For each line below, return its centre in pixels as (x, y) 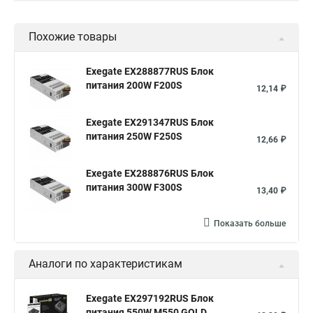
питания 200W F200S (134, 85)
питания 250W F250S (134, 136)
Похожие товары (73, 37)
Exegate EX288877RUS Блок (150, 71)
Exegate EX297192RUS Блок (150, 298)
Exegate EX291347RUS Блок (150, 122)
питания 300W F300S (134, 187)
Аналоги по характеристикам (105, 264)
